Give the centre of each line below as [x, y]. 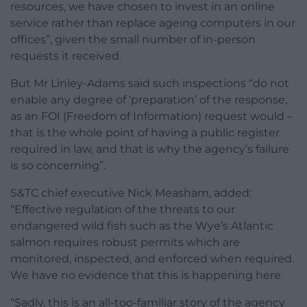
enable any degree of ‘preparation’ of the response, [149, 99]
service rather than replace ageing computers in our [153, 23]
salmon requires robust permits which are [125, 242]
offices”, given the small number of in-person [133, 39]
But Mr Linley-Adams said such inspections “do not [150, 83]
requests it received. [66, 56]
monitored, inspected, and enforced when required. [152, 258]
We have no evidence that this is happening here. [147, 275]
